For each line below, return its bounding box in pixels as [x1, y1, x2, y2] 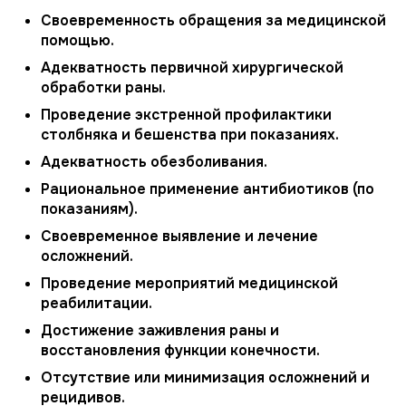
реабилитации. [41, 294, 152, 313]
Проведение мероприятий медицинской [41, 274, 338, 293]
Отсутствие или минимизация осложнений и [41, 368, 370, 387]
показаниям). [41, 199, 138, 218]
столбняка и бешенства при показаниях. [41, 125, 339, 144]
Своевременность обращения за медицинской [41, 11, 386, 30]
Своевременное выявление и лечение [41, 227, 318, 246]
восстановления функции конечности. [41, 341, 320, 360]
